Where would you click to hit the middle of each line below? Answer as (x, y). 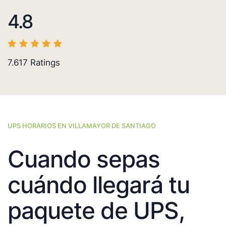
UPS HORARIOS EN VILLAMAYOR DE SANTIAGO (82, 126)
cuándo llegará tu (99, 185)
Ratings (44, 63)
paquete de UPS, (96, 211)
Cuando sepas (84, 159)
